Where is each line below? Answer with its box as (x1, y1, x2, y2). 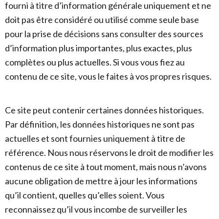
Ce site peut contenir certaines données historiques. (5, 105, 204, 115)
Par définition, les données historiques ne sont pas (5, 119, 195, 130)
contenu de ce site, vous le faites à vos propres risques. (5, 71, 212, 82)
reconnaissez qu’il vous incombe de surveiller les (5, 204, 187, 215)
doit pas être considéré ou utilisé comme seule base (5, 14, 199, 25)
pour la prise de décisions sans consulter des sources (5, 28, 203, 39)
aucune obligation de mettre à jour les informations (5, 175, 197, 186)
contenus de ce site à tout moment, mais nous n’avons (5, 161, 207, 172)
